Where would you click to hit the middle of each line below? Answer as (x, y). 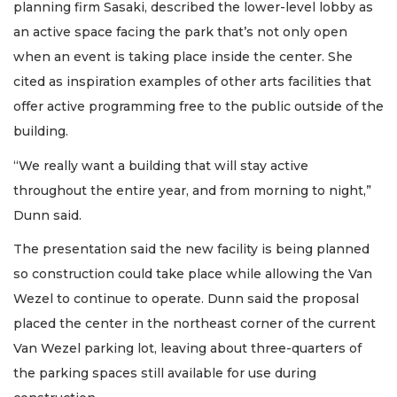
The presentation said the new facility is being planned (191, 249)
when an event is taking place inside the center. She (183, 57)
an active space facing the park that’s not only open (180, 32)
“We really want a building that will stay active (161, 165)
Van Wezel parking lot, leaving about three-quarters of (187, 349)
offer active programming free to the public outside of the (198, 107)
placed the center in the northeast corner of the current (195, 324)
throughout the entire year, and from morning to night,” (192, 190)
